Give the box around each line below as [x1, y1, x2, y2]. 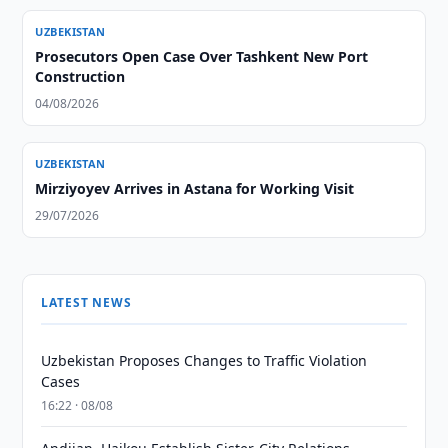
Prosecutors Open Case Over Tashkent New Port [35, 47, 369, 66]
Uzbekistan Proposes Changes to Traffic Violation [41, 351, 368, 370]
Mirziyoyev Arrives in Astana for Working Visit [35, 179, 355, 198]
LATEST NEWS [41, 294, 132, 311]
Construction [35, 67, 126, 86]
